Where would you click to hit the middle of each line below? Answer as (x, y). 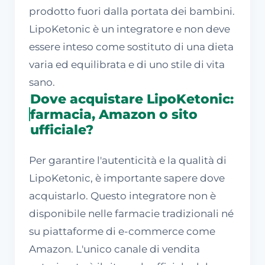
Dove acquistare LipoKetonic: (132, 98)
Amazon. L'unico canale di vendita (114, 249)
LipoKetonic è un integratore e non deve (130, 29)
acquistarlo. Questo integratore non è (122, 195)
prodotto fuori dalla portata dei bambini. (132, 11)
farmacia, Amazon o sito (114, 114)
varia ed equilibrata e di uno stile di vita (127, 64)
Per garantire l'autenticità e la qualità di (128, 160)
